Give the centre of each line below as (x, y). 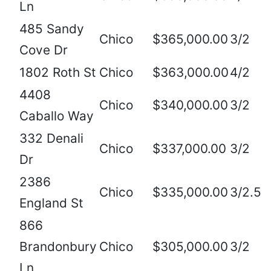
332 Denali (51, 139)
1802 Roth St (58, 73)
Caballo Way (57, 116)
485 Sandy (52, 29)
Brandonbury (58, 247)
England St (51, 203)
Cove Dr (44, 50)
